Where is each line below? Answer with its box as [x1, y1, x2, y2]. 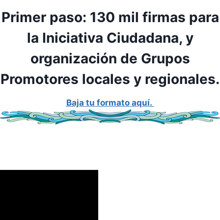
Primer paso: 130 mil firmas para [1, 8, 219, 26]
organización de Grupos [30, 50, 190, 67]
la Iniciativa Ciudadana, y [27, 29, 193, 46]
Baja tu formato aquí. [66, 97, 154, 108]
